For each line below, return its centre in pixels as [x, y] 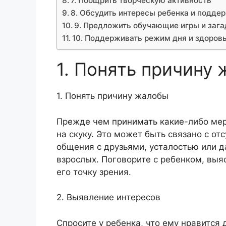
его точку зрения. [94, 172]
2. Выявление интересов [108, 197]
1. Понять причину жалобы [112, 96]
